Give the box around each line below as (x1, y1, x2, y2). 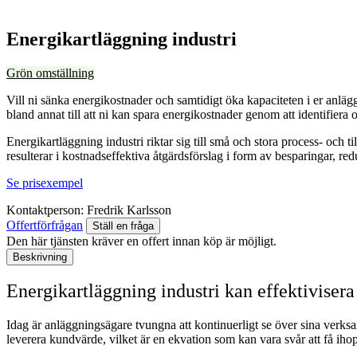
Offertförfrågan (6, 218, 83, 232)
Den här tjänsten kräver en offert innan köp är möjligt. (6, 233, 277, 248)
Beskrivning (13, 250, 67, 263)
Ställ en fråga (92, 219, 154, 232)
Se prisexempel (6, 175, 83, 190)
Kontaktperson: (6, 202, 84, 217)
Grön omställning (6, 65, 94, 80)
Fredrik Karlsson (87, 202, 171, 217)
